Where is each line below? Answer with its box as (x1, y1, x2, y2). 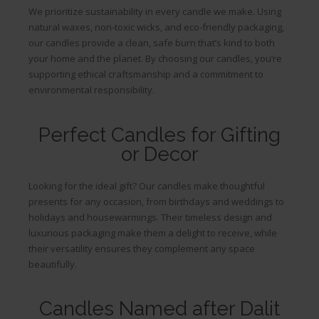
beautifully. (28, 257, 77, 271)
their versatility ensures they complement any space (28, 241, 255, 255)
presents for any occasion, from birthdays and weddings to (28, 194, 284, 208)
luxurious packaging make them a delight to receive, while (28, 226, 277, 239)
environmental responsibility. (28, 83, 155, 97)
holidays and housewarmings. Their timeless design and (28, 210, 272, 224)
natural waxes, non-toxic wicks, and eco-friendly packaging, (28, 21, 284, 34)
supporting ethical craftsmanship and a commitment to (28, 68, 263, 81)
